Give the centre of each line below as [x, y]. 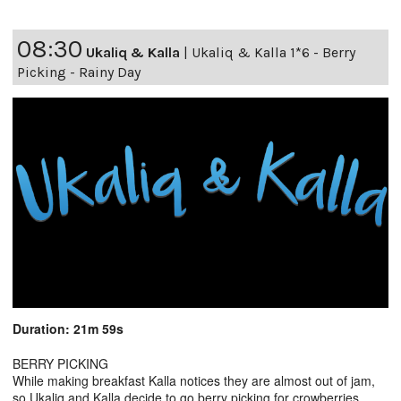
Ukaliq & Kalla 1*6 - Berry [273, 52]
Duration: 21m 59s [68, 328]
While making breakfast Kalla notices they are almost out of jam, [194, 380]
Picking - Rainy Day [79, 72]
